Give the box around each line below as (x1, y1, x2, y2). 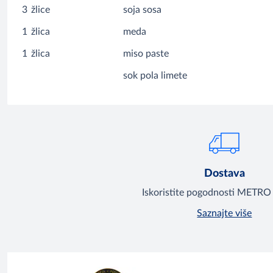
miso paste (123, 49, 169, 59)
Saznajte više (197, 208, 252, 219)
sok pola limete (123, 71, 188, 81)
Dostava (204, 168, 245, 180)
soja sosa (123, 5, 162, 15)
